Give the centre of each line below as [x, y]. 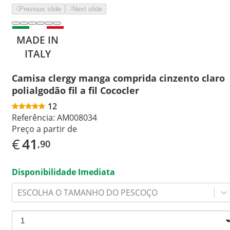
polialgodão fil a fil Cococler [75, 90]
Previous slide [40, 9]
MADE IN [37, 40]
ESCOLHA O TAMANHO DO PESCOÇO [88, 192]
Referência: [33, 117]
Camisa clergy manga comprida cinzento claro [118, 78]
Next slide [87, 9]
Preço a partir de [44, 129]
